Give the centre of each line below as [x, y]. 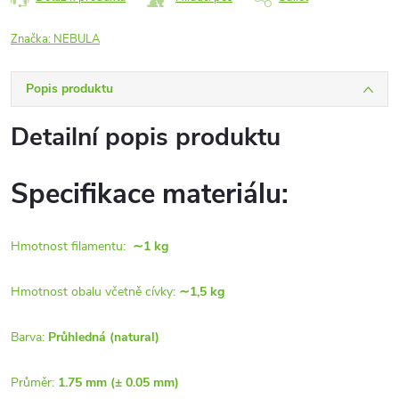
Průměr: [34, 383]
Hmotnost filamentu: [72, 246]
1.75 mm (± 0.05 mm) [118, 383]
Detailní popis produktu [146, 137]
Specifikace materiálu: [153, 194]
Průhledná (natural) [104, 337]
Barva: [29, 337]
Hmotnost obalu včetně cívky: [95, 292]
